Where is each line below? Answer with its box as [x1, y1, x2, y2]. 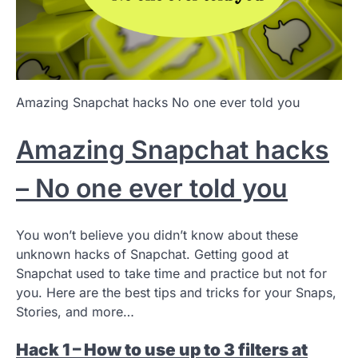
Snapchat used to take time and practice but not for [16, 265, 327, 281]
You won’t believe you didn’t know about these [16, 226, 298, 243]
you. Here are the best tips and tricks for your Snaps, [16, 284, 336, 300]
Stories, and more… [16, 303, 134, 320]
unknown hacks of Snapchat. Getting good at [16, 245, 288, 262]
